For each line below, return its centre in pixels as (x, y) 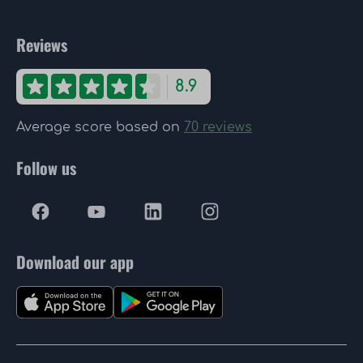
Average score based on (100, 127)
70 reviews (218, 127)
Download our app (75, 261)
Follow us (46, 167)
